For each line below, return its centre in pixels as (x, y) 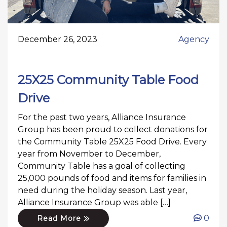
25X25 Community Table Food (108, 80)
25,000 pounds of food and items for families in (112, 178)
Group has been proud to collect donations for (113, 129)
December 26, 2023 (58, 39)
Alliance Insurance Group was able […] (94, 202)
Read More (61, 218)
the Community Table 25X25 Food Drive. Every (112, 141)
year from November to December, (89, 154)
